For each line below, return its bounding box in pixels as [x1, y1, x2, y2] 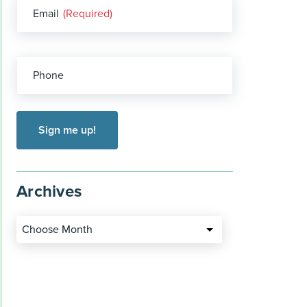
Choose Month [22, 223, 93, 237]
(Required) [63, 6, 113, 21]
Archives [16, 181, 82, 201]
